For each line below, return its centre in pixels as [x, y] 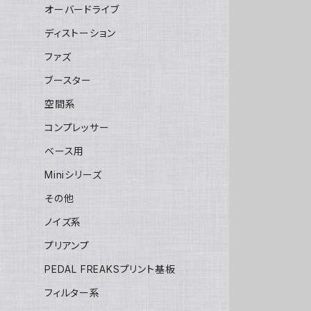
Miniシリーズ [73, 175]
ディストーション [80, 33]
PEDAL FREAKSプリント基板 [110, 269]
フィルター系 [72, 293]
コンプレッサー [77, 128]
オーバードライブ [82, 10]
